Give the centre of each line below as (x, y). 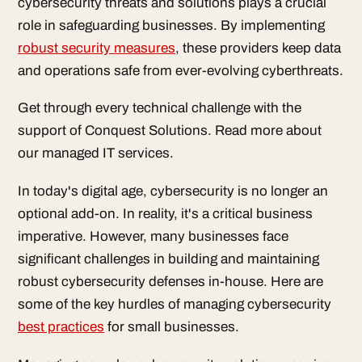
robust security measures (97, 48)
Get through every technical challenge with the (160, 108)
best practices (61, 327)
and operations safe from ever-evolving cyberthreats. (181, 70)
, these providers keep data (258, 48)
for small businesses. (172, 327)
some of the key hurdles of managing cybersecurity (175, 305)
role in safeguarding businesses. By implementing (171, 25)
